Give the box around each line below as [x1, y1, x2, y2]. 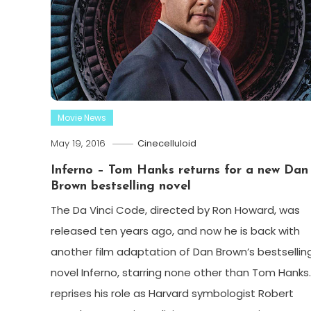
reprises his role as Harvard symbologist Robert [50, 286, 294, 301]
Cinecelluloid [137, 137, 196, 151]
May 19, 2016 [50, 137, 106, 151]
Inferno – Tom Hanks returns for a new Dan [50, 164, 308, 178]
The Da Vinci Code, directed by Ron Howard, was [50, 203, 300, 218]
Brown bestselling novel [50, 180, 191, 194]
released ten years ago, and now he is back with [50, 224, 300, 239]
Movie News [57, 112, 106, 124]
